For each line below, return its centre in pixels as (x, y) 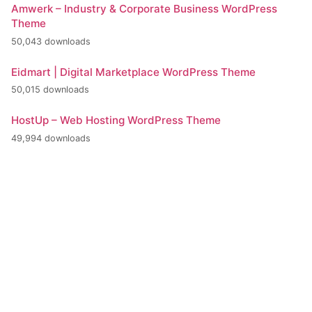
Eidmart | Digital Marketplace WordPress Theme (133, 72)
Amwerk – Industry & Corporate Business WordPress (144, 9)
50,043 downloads (51, 41)
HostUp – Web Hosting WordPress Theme (116, 120)
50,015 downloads (50, 90)
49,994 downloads (51, 138)
